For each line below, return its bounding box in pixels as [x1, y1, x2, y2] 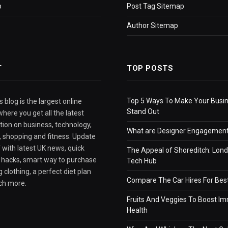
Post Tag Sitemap [127, 2, 184, 11]
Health [127, 206, 148, 215]
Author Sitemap [127, 21, 178, 30]
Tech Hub [127, 157, 157, 165]
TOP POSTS [127, 64, 174, 73]
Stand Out [127, 107, 159, 116]
